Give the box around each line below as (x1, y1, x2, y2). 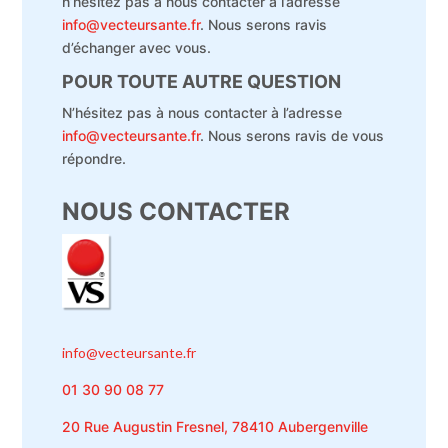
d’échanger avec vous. (62, 39, 212, 56)
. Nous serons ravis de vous (200, 127, 385, 144)
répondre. (62, 150, 127, 167)
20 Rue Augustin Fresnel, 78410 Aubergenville (62, 418, 369, 436)
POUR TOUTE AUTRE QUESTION (62, 71, 342, 92)
